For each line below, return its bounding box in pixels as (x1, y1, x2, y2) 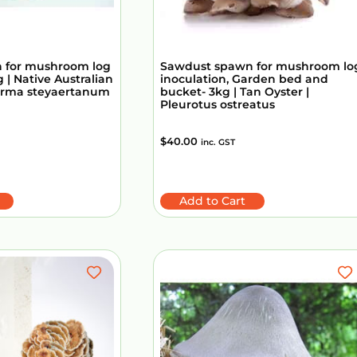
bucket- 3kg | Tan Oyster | (160, 84, 309, 99)
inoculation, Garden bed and (160, 71, 328, 86)
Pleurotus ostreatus (160, 96, 275, 112)
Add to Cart (179, 193, 245, 208)
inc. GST (201, 136, 235, 147)
